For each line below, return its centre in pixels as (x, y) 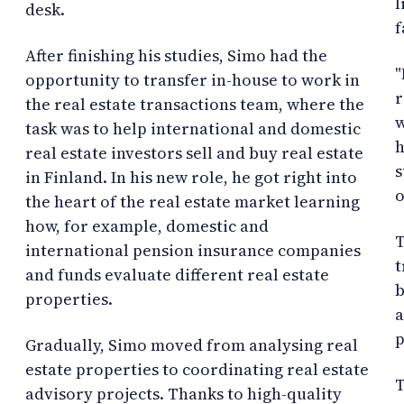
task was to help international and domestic (193, 128)
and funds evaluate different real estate (177, 274)
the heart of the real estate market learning (193, 201)
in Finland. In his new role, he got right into (191, 177)
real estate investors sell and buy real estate (194, 152)
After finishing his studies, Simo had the (176, 55)
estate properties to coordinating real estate (197, 369)
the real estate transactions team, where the (195, 104)
